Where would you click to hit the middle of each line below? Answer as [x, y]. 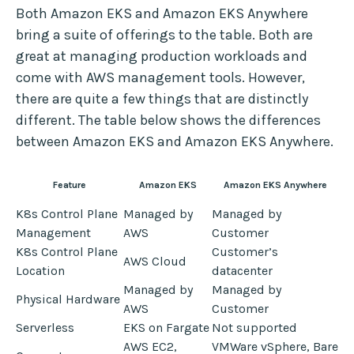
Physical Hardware [68, 299]
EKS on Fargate [166, 328]
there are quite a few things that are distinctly [162, 99]
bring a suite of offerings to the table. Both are [164, 35]
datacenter [242, 271]
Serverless [45, 328]
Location [40, 271]
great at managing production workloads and [162, 56]
